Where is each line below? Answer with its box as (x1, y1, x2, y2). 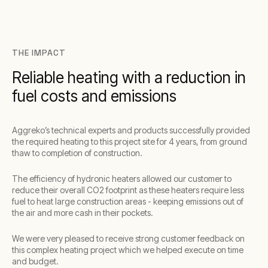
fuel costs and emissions (12, 87, 176, 105)
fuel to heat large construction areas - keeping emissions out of (12, 196, 243, 206)
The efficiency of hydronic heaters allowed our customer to (12, 173, 232, 184)
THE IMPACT (12, 47, 66, 58)
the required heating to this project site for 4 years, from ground (12, 136, 247, 147)
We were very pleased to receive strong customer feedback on (12, 233, 245, 243)
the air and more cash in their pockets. (12, 208, 153, 218)
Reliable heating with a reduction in (12, 68, 246, 87)
